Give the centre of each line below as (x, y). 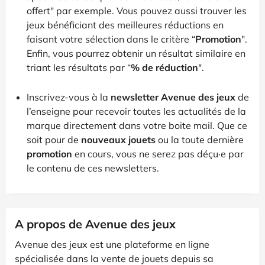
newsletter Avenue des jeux (173, 97)
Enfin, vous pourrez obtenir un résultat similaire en (136, 53)
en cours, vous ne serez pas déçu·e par (158, 153)
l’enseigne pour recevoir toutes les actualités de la (136, 111)
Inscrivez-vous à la (69, 97)
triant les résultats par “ (79, 67)
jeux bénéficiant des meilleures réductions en (125, 25)
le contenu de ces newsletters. (93, 168)
